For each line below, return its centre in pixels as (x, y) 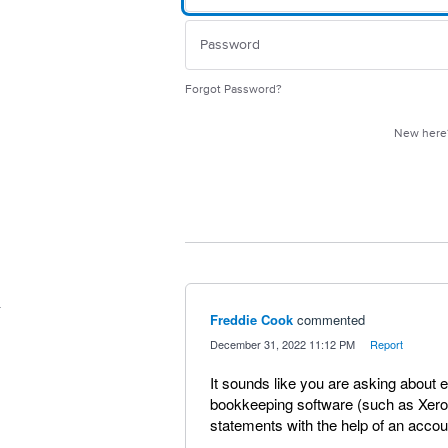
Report (386, 344)
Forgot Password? (236, 89)
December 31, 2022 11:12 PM (282, 344)
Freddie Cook (251, 319)
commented (330, 319)
